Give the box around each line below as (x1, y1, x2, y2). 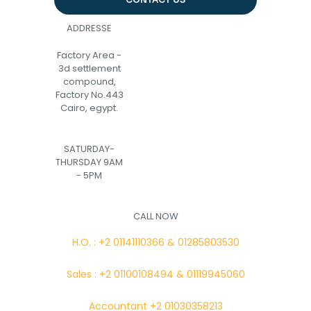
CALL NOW (133, 210, 178, 223)
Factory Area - (57, 49, 121, 62)
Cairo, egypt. (60, 101, 118, 115)
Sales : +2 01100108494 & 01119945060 (66, 267, 245, 281)
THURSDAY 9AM (56, 155, 123, 169)
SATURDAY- (64, 142, 115, 155)
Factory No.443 (55, 88, 124, 101)
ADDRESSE (67, 22, 112, 35)
